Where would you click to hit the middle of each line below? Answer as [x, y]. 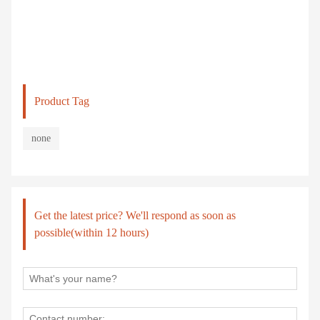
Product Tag [62, 101]
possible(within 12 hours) [91, 232]
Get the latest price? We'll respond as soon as [135, 215]
